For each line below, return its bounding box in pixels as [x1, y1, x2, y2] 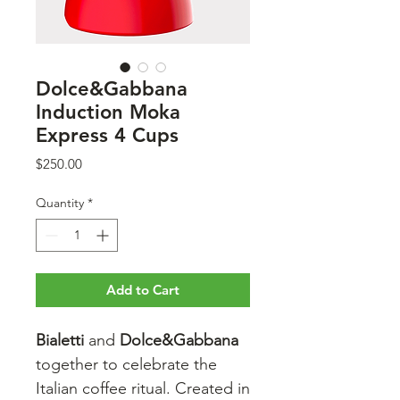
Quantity [36, 195, 84, 211]
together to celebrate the [36, 354, 217, 374]
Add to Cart [106, 281, 179, 298]
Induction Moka [36, 100, 180, 124]
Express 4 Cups [36, 123, 179, 147]
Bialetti [36, 330, 88, 350]
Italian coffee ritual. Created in [36, 379, 250, 398]
